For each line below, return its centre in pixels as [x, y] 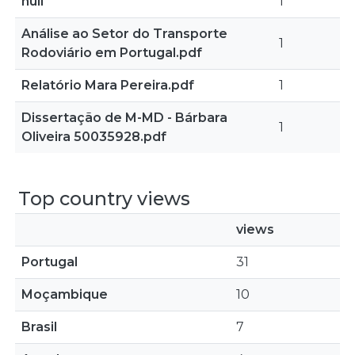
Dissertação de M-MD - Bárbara [124, 118]
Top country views [104, 198]
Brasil [39, 327]
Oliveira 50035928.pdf [94, 137]
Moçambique [65, 294]
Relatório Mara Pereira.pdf [108, 85]
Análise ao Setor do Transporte [124, 34]
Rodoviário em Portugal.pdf [112, 53]
